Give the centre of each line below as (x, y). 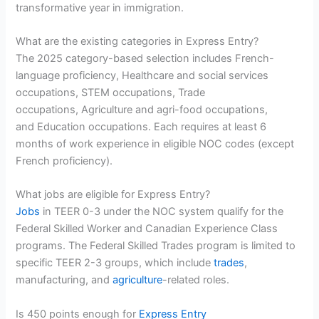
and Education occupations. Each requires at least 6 (141, 127)
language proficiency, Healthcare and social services (142, 76)
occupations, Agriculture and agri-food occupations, (142, 110)
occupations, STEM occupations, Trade (111, 93)
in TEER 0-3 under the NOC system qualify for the (162, 212)
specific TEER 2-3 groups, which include (115, 263)
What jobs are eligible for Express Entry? (113, 195)
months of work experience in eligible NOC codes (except (155, 144)
